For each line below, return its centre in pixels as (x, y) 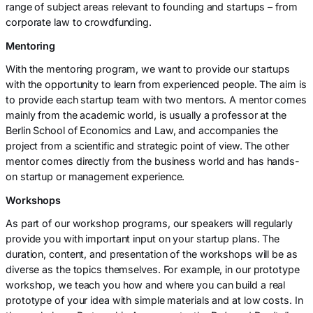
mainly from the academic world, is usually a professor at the (146, 115)
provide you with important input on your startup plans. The (143, 238)
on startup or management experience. (95, 177)
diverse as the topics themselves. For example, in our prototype (153, 269)
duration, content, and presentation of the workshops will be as (152, 254)
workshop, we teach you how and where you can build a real (146, 284)
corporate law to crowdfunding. (79, 22)
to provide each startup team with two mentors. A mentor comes (156, 100)
